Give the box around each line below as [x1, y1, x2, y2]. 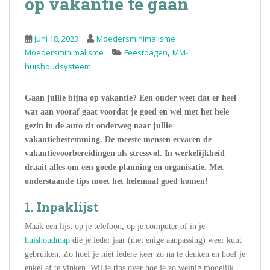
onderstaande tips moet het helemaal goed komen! [25, 177, 208, 186]
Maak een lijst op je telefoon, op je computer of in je [25, 222, 205, 231]
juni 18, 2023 [34, 33, 78, 45]
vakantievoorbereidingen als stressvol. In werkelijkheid [25, 149, 225, 159]
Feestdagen [124, 47, 168, 58]
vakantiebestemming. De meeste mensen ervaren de [25, 135, 212, 145]
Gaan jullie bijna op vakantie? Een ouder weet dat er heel [25, 93, 236, 103]
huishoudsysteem [25, 61, 91, 72]
